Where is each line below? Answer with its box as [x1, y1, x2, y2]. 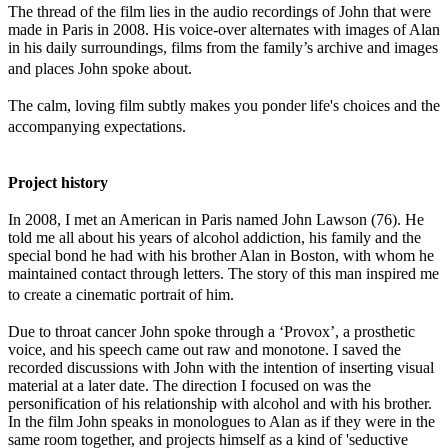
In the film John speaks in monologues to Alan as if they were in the [8, 413, 435, 430]
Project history [8, 174, 122, 191]
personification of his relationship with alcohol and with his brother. [8, 395, 432, 412]
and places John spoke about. [8, 60, 216, 77]
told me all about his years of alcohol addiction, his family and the [8, 229, 421, 246]
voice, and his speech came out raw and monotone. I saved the [8, 341, 401, 358]
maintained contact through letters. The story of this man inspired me [8, 265, 439, 282]
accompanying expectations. [8, 118, 200, 135]
